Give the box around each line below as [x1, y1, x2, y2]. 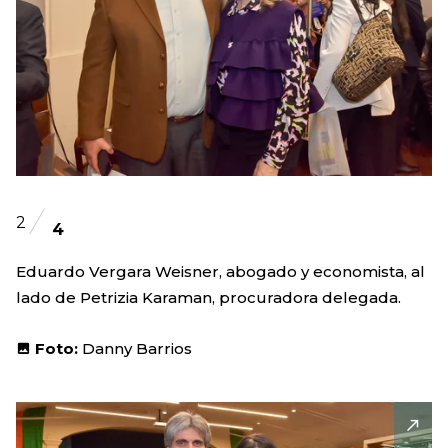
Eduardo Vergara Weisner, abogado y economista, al [16, 262, 425, 281]
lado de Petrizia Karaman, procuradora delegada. [16, 288, 401, 307]
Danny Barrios [82, 339, 192, 358]
